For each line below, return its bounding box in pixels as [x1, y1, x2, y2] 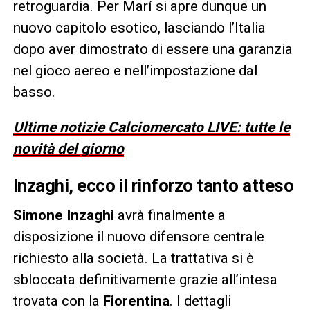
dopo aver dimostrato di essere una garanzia [12, 41, 293, 58]
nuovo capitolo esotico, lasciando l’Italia [12, 19, 266, 37]
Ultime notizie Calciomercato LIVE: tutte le [12, 119, 290, 136]
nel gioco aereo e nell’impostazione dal [12, 62, 257, 80]
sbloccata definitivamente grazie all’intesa [12, 271, 277, 289]
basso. [12, 84, 55, 101]
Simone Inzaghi [12, 207, 114, 224]
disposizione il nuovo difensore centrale [12, 228, 264, 246]
